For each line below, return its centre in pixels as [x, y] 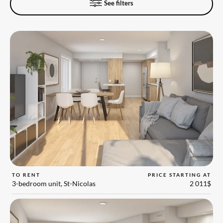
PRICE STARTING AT [179, 174]
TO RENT [26, 174]
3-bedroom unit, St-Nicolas [54, 183]
